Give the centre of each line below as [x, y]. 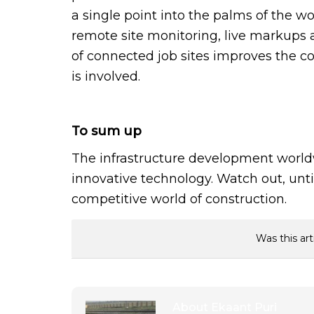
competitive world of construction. [179, 199]
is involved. [106, 76]
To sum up [107, 131]
